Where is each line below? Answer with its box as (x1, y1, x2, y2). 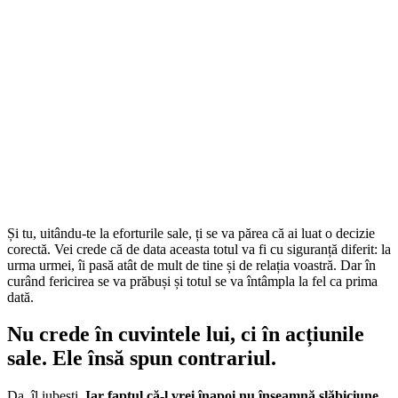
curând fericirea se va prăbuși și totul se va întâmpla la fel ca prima (7, 273, 378, 289)
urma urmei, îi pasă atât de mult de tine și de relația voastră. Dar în (7, 257, 376, 273)
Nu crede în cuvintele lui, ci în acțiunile (7, 322, 364, 346)
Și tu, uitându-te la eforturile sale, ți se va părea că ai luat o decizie (7, 225, 375, 241)
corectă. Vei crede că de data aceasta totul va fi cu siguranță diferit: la (7, 241, 391, 257)
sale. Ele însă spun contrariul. (7, 346, 276, 370)
